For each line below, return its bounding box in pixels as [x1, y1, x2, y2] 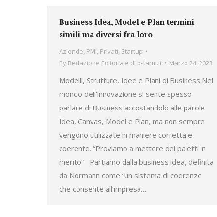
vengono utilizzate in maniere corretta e [59, 130, 192, 139]
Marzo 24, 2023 [169, 59, 213, 67]
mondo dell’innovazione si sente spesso [59, 89, 192, 99]
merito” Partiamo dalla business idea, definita [59, 157, 214, 167]
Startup [121, 47, 143, 56]
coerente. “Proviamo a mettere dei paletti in [59, 143, 206, 153]
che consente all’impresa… [59, 184, 146, 194]
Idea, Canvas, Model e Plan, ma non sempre [59, 116, 205, 126]
